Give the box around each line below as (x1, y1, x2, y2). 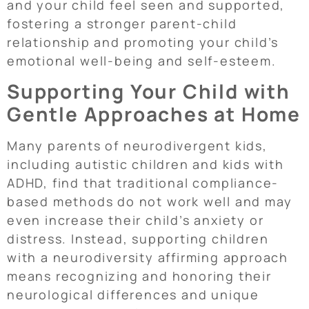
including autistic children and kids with (7, 155, 284, 172)
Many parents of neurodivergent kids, (7, 137, 268, 154)
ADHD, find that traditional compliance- (7, 174, 279, 191)
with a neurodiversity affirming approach (7, 248, 288, 266)
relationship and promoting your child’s (7, 33, 279, 50)
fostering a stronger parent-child (7, 14, 237, 32)
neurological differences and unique (7, 286, 259, 303)
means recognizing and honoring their (7, 267, 272, 284)
